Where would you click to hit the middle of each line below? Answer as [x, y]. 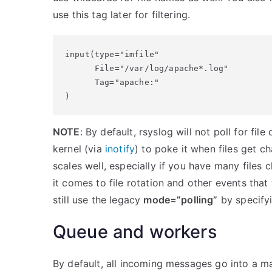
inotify [120, 149]
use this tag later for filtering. [122, 15]
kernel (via [79, 149]
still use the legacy [98, 200]
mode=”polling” [181, 200]
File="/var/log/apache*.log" [147, 68]
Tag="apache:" [112, 82]
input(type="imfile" [112, 54]
